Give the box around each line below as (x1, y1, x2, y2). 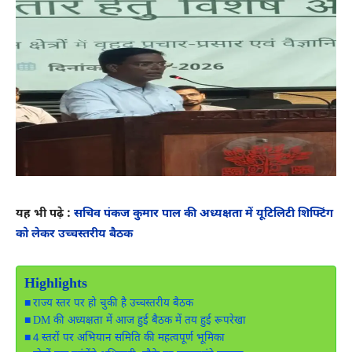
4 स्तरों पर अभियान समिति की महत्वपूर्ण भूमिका (32, 331, 225, 346)
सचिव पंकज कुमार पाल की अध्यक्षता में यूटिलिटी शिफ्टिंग (74, 206, 333, 222)
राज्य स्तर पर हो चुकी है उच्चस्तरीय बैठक (32, 296, 193, 311)
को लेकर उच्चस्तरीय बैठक (16, 226, 133, 242)
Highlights (24, 274, 87, 293)
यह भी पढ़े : (16, 206, 74, 222)
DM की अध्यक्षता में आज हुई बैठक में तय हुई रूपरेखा (32, 313, 246, 328)
